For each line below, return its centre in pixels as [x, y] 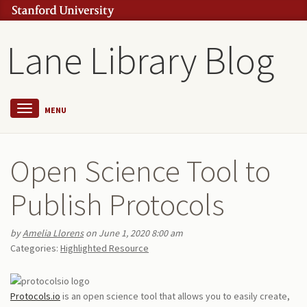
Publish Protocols [118, 204]
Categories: [34, 248]
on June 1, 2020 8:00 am [133, 233]
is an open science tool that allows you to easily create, [175, 296]
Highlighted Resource [105, 248]
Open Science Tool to [140, 171]
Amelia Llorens [53, 233]
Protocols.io [35, 296]
